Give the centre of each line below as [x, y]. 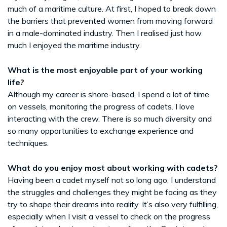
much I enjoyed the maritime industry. [74, 45]
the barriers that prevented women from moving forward [110, 21]
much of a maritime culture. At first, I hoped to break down [112, 8]
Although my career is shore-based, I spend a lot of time [108, 94]
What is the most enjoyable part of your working [105, 70]
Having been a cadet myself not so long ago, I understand [112, 180]
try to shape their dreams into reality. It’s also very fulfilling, [113, 204]
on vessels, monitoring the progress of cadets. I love [101, 106]
